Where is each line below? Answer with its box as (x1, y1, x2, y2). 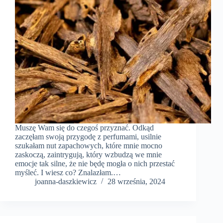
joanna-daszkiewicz (35, 177, 97, 186)
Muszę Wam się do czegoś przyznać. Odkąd (15, 123, 154, 132)
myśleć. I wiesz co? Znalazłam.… (15, 168, 121, 177)
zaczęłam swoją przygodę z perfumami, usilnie (15, 132, 161, 141)
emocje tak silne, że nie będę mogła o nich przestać (15, 159, 175, 168)
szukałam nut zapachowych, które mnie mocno (15, 141, 162, 150)
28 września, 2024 (108, 177, 165, 186)
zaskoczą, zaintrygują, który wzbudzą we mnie (15, 150, 162, 159)
